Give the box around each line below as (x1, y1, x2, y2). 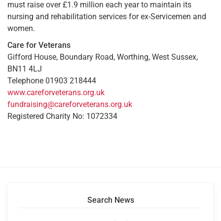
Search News (87, 195, 134, 205)
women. (7, 23, 35, 33)
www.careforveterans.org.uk (7, 87, 105, 97)
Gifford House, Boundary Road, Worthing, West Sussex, (7, 52, 198, 62)
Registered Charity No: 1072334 (7, 111, 117, 121)
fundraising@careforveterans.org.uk (7, 99, 132, 109)
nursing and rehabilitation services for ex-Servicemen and (7, 11, 206, 21)
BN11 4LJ (7, 64, 42, 74)
